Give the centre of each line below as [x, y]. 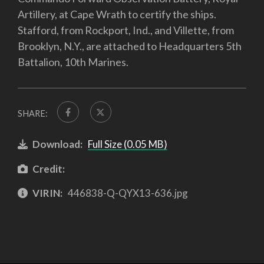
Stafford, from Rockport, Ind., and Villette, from [126, 30]
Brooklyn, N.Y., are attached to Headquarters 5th [130, 46]
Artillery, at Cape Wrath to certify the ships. [117, 14]
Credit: [49, 169]
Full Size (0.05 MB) [127, 144]
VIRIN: [47, 193]
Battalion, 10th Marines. [73, 62]
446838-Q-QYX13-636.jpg [127, 193]
